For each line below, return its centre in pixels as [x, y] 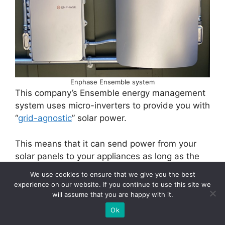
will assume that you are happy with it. [113, 194]
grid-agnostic [45, 118]
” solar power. [99, 118]
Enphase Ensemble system [113, 82]
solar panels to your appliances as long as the [107, 156]
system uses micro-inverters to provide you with [113, 106]
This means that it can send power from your [106, 143]
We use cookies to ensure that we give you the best [113, 174]
